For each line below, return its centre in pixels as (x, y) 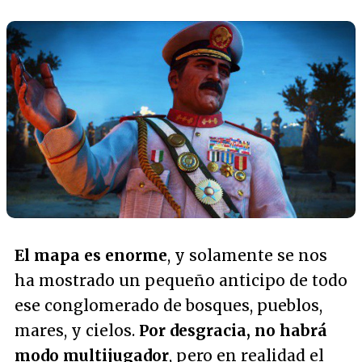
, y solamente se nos (247, 255)
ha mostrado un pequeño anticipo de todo (181, 280)
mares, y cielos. (77, 330)
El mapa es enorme (91, 255)
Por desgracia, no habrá (233, 330)
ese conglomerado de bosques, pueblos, (168, 305)
